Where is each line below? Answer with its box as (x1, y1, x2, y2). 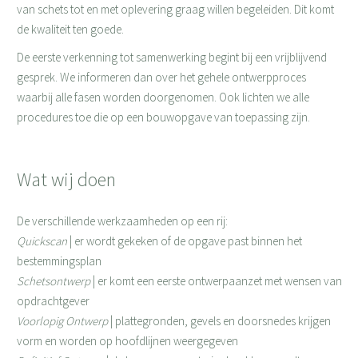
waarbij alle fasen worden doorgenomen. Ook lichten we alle (16, 89, 309, 105)
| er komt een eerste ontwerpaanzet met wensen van (89, 273, 342, 288)
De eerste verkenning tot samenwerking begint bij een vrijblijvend (16, 50, 327, 65)
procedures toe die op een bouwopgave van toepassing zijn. (16, 109, 310, 125)
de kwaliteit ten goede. (16, 22, 124, 37)
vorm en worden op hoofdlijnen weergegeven (16, 333, 238, 348)
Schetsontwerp (16, 273, 90, 288)
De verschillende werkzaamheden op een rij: (16, 213, 228, 229)
